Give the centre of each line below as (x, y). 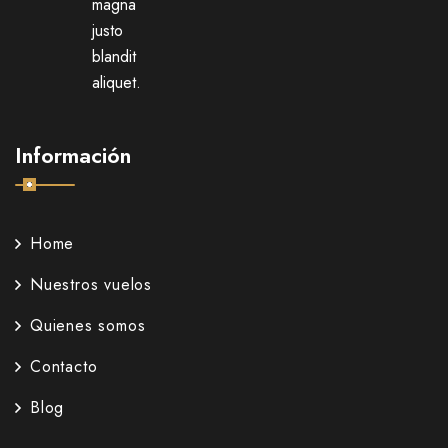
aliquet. (117, 83)
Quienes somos (88, 326)
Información (73, 155)
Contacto (64, 367)
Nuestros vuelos (91, 285)
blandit (114, 57)
